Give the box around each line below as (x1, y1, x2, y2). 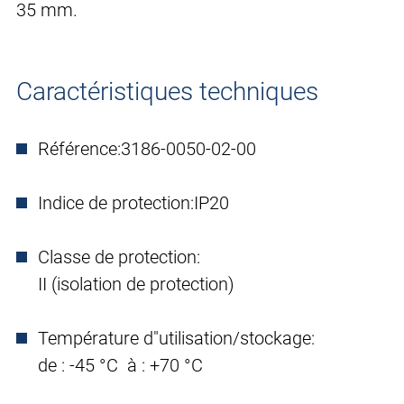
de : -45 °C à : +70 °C (38, 354, 207, 377)
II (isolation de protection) (38, 273, 234, 296)
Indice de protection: (38, 192, 194, 215)
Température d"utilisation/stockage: (38, 327, 315, 350)
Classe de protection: (38, 246, 200, 269)
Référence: (38, 138, 121, 161)
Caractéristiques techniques (16, 77, 318, 107)
